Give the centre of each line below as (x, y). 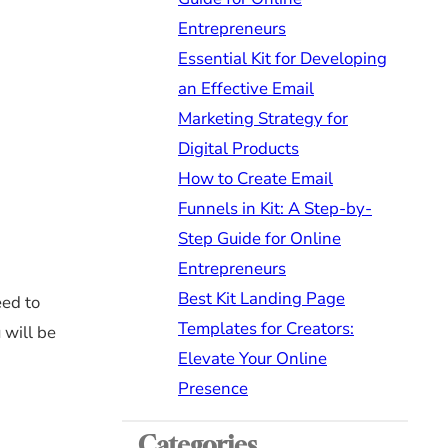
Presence (213, 388)
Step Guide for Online (259, 238)
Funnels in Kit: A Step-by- (275, 208)
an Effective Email (246, 88)
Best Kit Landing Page (261, 298)
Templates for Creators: (266, 328)
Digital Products (238, 148)
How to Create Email (255, 178)
